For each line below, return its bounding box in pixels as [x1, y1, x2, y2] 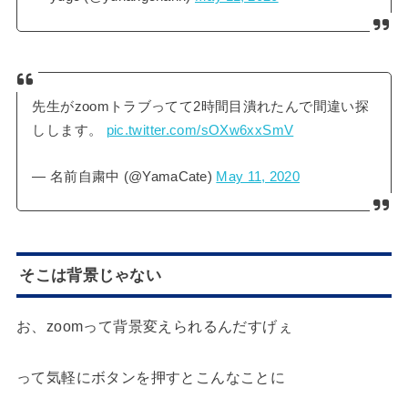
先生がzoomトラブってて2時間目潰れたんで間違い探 [32, 98, 370, 114]
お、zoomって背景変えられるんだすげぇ [15, 318, 293, 335]
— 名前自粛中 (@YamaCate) [32, 168, 217, 184]
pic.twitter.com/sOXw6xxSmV [106, 122, 294, 138]
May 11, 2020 [216, 168, 300, 184]
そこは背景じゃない [19, 265, 162, 284]
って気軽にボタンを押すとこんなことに [15, 368, 286, 385]
